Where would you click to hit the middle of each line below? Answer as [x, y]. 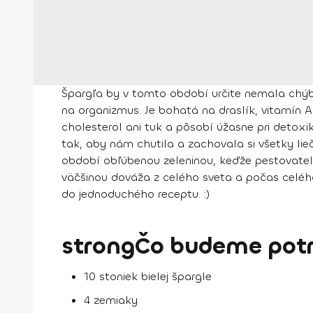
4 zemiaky [111, 300]
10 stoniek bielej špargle [148, 277]
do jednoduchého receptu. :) [136, 194]
